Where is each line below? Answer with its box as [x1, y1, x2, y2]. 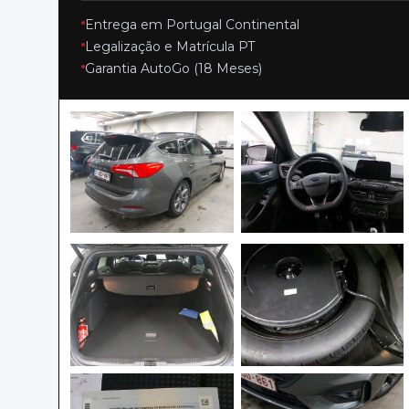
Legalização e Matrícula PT [85, 37, 255, 55]
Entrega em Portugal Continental [85, 16, 299, 33]
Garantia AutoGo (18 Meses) [85, 59, 262, 77]
